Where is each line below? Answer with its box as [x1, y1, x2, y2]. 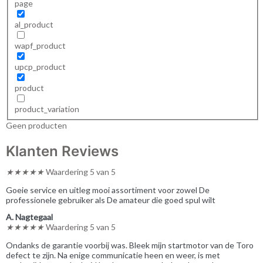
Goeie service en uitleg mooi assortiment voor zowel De [6, 185, 210, 195]
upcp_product [14, 61, 66, 72]
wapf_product [14, 40, 66, 50]
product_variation [14, 103, 79, 114]
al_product [14, 19, 53, 29]
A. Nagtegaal [6, 212, 53, 222]
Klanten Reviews [6, 143, 119, 160]
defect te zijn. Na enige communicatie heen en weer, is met [6, 250, 220, 261]
